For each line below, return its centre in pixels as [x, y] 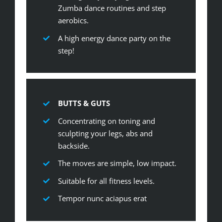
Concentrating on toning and [106, 121]
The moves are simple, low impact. [117, 163]
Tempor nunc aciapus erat [102, 198]
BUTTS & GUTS [84, 103]
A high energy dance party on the [114, 38]
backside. [74, 145]
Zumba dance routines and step [112, 8]
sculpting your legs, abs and [105, 133]
